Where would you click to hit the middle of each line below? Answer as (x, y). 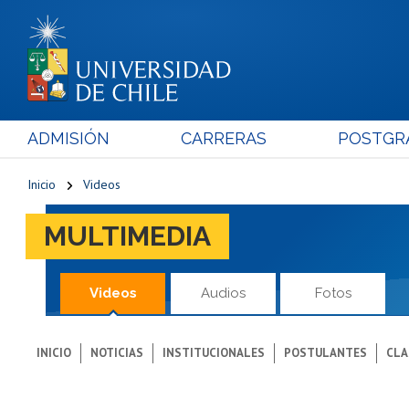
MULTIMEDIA (127, 236)
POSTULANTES (325, 352)
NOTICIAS (117, 352)
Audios (223, 293)
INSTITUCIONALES (214, 352)
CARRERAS (223, 138)
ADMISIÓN (68, 138)
